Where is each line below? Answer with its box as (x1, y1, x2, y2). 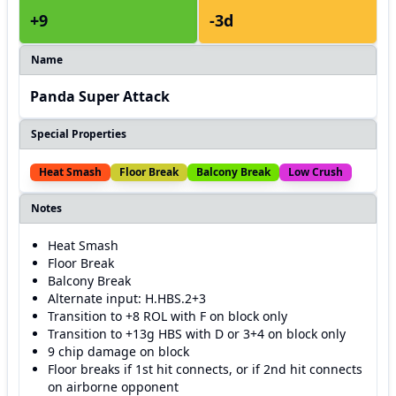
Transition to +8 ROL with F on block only (48, 308, 287, 324)
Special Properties (31, 126, 126, 141)
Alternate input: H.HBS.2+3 (48, 290, 206, 307)
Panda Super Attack (30, 87, 170, 106)
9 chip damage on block (48, 343, 189, 360)
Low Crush (288, 164, 343, 179)
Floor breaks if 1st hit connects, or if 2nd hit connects (48, 361, 362, 377)
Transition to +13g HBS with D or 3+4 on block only (48, 325, 346, 342)
